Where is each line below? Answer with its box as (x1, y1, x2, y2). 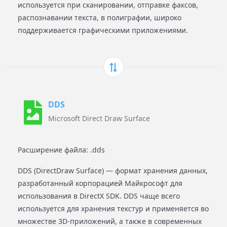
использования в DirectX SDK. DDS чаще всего (18, 191, 180, 201)
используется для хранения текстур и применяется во (18, 204, 209, 213)
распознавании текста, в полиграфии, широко (18, 13, 181, 22)
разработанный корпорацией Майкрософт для (18, 178, 182, 188)
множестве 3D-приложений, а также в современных (18, 216, 202, 226)
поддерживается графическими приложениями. (18, 25, 188, 35)
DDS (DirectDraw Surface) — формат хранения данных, (18, 166, 208, 175)
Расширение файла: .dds (18, 145, 105, 155)
